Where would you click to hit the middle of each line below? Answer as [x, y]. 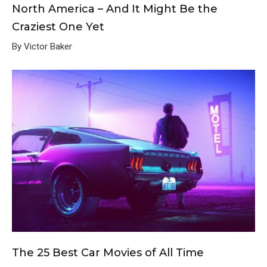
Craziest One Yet [58, 27]
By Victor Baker [42, 46]
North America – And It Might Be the [115, 9]
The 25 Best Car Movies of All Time [108, 252]
